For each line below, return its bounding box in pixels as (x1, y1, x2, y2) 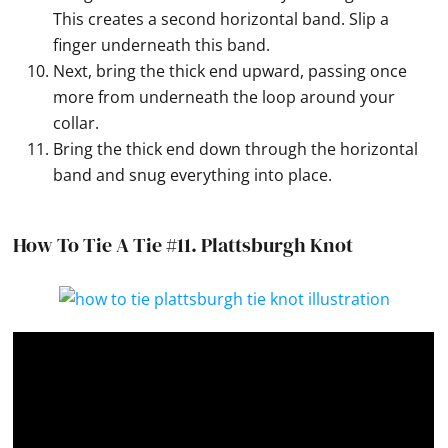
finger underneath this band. (53, 34, 271, 57)
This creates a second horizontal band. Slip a (53, 8, 390, 31)
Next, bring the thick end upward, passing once (53, 60, 408, 83)
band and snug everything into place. (53, 164, 333, 187)
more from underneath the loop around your (53, 86, 396, 109)
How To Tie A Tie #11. (13, 231, 202, 260)
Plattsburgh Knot (201, 231, 354, 260)
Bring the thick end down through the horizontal (53, 138, 419, 161)
